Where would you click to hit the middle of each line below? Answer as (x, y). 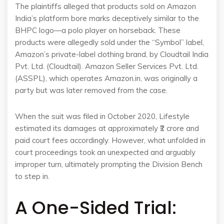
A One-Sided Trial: (96, 208)
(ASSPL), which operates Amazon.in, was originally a (106, 78)
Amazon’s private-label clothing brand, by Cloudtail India (112, 54)
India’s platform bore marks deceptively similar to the (107, 18)
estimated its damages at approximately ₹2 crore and (107, 128)
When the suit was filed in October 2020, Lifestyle (102, 116)
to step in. (32, 176)
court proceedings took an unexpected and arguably (105, 152)
